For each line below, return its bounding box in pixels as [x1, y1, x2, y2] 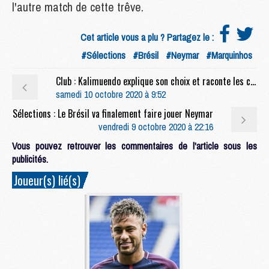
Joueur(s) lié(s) [14, 171, 80, 189]
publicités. [12, 152, 48, 166]
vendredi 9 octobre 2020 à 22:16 [98, 119, 213, 133]
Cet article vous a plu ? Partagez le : [80, 30, 216, 44]
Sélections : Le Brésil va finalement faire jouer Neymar [13, 106, 213, 121]
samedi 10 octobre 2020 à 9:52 [55, 87, 166, 101]
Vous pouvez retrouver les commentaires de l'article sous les [12, 139, 257, 153]
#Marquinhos [206, 48, 252, 62]
